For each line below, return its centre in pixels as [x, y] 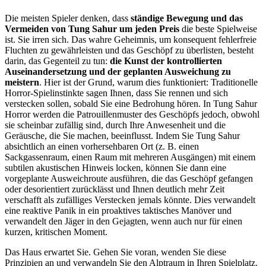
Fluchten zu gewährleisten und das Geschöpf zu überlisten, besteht [129, 50]
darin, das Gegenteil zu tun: [57, 61]
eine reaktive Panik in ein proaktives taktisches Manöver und [118, 211]
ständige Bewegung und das [187, 18]
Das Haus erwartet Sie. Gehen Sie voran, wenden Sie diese [115, 252]
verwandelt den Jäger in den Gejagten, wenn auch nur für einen [123, 221]
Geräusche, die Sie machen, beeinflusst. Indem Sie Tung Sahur [122, 136]
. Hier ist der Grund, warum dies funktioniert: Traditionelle [148, 83]
